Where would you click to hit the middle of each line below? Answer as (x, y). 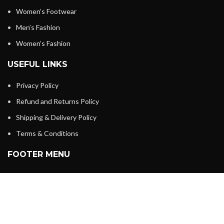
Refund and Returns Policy (57, 101)
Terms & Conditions (47, 133)
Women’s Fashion (43, 43)
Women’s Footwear (46, 11)
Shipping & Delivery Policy (56, 117)
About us (30, 191)
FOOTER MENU (39, 154)
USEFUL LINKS (37, 64)
